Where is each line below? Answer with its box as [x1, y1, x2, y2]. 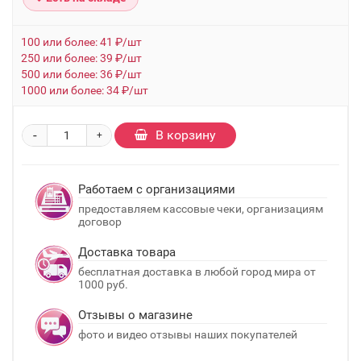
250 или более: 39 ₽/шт [21, 52, 142, 64]
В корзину [156, 127, 216, 143]
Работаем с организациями [78, 182, 235, 197]
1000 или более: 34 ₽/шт [21, 84, 148, 97]
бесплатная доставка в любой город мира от [78, 265, 316, 278]
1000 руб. [78, 278, 128, 291]
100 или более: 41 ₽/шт [21, 35, 142, 48]
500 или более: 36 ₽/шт [21, 68, 142, 81]
